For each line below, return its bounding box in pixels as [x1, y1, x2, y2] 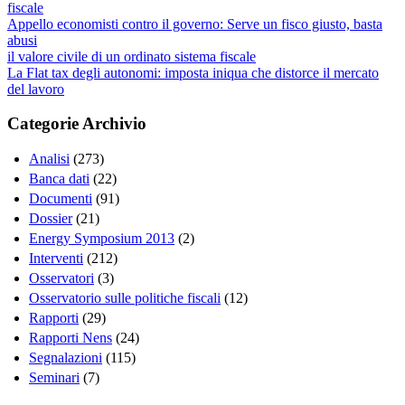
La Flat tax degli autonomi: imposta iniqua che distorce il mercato [7, 64, 379, 80]
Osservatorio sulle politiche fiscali [29, 290, 221, 306]
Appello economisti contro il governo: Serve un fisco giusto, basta [7, 15, 382, 32]
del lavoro [7, 80, 64, 97]
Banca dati [29, 171, 89, 187]
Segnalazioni [29, 350, 102, 366]
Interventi [29, 250, 83, 267]
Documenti [29, 191, 92, 207]
